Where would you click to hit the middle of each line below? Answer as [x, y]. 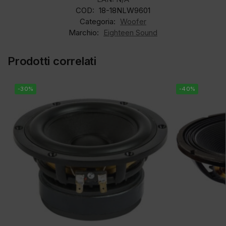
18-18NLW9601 [125, 10]
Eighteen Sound [130, 32]
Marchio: [85, 32]
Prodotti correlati [52, 61]
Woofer [133, 21]
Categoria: [99, 21]
